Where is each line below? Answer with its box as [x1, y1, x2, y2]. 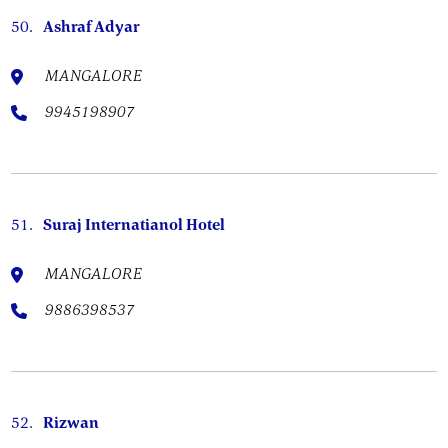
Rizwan [43, 412, 100, 432]
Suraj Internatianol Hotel [43, 214, 226, 234]
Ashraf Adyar [43, 16, 141, 36]
